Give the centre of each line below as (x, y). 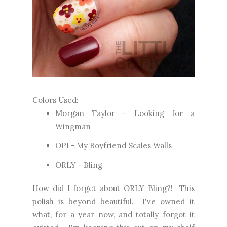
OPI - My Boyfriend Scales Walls (113, 146)
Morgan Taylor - (95, 113)
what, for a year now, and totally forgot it (113, 215)
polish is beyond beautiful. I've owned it (113, 202)
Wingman (73, 127)
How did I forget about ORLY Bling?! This (113, 188)
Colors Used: (55, 100)
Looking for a (164, 113)
